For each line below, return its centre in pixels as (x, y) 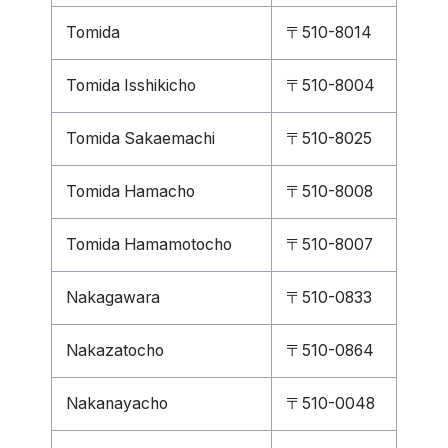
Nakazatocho (115, 350)
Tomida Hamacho (130, 191)
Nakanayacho (117, 403)
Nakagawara (113, 297)
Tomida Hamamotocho (149, 244)
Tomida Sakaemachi (140, 138)
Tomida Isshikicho (131, 85)
